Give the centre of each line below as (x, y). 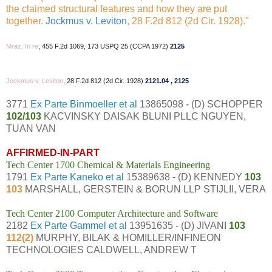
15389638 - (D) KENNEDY (184, 177)
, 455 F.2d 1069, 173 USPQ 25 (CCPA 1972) (104, 46)
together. (25, 21)
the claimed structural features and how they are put (117, 8)
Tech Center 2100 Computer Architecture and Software (112, 213)
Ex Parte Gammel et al (79, 225)
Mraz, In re (22, 46)
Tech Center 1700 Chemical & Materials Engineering (108, 165)
